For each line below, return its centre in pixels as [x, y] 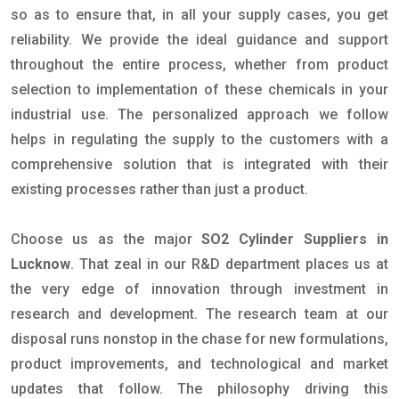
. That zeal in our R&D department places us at [229, 264]
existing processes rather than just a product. [159, 189]
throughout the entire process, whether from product [199, 65]
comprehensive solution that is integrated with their [199, 164]
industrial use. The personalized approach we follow [199, 114]
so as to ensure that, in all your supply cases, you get [199, 15]
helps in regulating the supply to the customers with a [199, 139]
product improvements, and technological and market [199, 364]
